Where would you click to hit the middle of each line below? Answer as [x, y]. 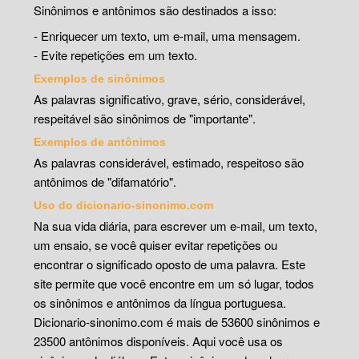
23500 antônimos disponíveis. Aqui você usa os [159, 341]
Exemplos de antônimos [100, 141]
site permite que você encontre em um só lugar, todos [174, 283]
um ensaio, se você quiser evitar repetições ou [156, 244]
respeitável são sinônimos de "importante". [145, 118]
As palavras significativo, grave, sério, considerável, [170, 99]
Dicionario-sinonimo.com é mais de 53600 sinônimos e [177, 321]
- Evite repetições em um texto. [116, 54]
